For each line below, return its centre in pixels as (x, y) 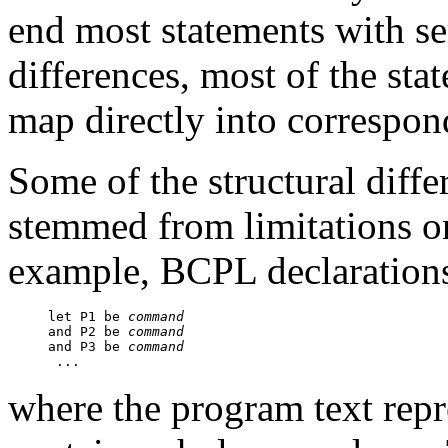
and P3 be (88, 346)
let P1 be (88, 316)
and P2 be (88, 331)
